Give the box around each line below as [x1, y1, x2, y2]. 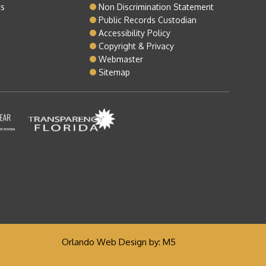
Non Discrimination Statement [98, 2, 214, 12]
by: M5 [146, 236, 176, 248]
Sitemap [98, 67, 130, 77]
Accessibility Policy [98, 28, 170, 38]
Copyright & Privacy [98, 41, 174, 51]
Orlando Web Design [61, 236, 147, 248]
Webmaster [98, 54, 143, 64]
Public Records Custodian [98, 15, 197, 25]
